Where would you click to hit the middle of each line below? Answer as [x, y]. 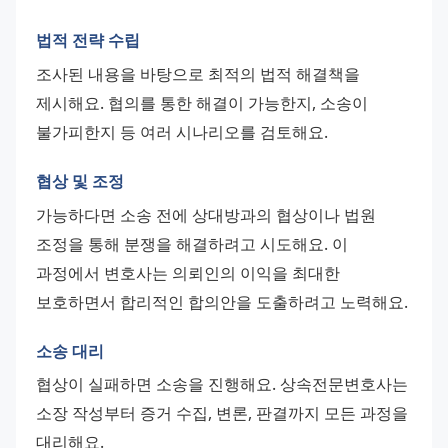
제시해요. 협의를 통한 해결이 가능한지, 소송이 [202, 102]
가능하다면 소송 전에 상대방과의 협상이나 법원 [206, 214]
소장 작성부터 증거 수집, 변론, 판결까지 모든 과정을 [222, 413]
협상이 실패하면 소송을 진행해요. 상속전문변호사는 [222, 384]
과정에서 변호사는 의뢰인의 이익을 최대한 [188, 272]
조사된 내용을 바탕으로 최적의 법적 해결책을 [198, 73]
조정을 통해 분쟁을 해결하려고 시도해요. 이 [192, 243]
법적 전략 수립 [88, 40]
